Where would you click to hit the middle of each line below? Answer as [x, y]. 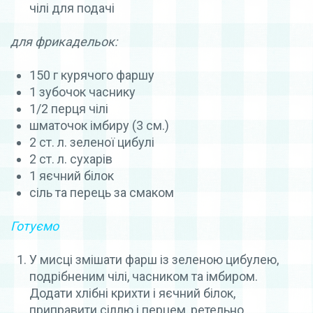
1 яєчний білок [72, 175]
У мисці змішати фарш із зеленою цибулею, [154, 259]
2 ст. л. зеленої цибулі [92, 142]
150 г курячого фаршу [92, 75]
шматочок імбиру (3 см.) [99, 125]
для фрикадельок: [64, 41]
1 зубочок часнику [82, 92]
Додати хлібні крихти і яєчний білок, [132, 293]
